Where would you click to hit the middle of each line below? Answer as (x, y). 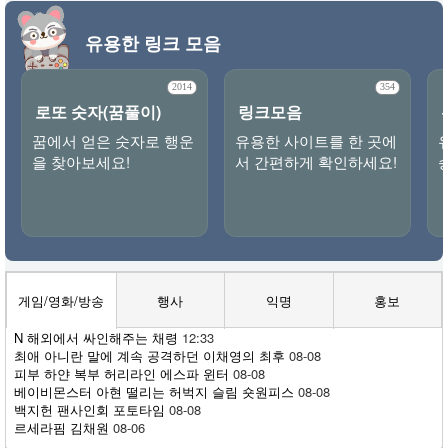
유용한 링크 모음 (153, 42)
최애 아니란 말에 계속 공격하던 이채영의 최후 (149, 355)
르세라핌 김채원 (61, 427)
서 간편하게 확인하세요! (316, 161)
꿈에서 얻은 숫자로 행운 (113, 140)
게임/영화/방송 (61, 300)
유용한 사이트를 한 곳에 (316, 140)
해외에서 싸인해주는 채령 (100, 337)
